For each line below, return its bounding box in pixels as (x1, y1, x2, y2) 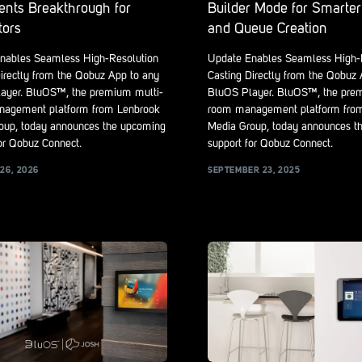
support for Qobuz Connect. (208, 138, 334, 150)
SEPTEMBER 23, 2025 (208, 166, 301, 175)
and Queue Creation (208, 22, 328, 37)
